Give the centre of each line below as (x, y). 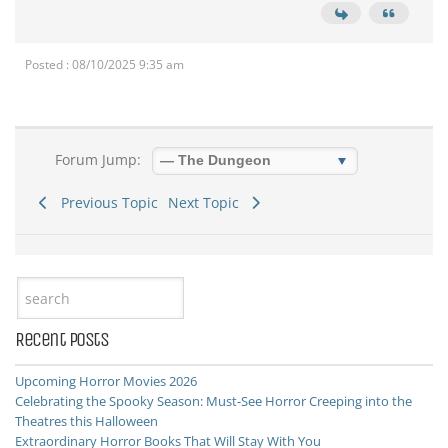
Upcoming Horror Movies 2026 (106, 381)
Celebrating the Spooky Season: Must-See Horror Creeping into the (213, 401)
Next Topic (207, 202)
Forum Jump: (95, 159)
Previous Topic (105, 202)
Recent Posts (61, 339)
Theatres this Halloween (86, 421)
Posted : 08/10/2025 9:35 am (104, 64)
